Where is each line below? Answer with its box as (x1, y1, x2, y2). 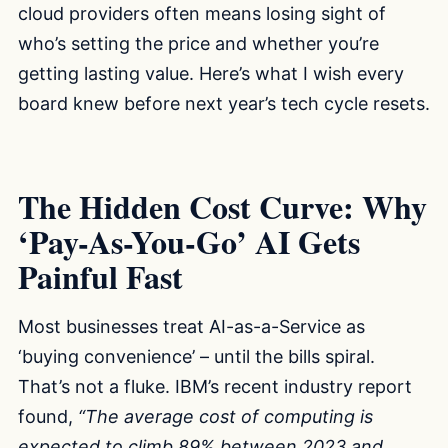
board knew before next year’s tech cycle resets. (18, 92, 430, 114)
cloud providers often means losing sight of (18, 2, 386, 24)
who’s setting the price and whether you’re (18, 32, 379, 54)
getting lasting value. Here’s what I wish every (18, 62, 404, 84)
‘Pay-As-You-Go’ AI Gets (18, 218, 360, 266)
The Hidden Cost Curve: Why (18, 183, 427, 231)
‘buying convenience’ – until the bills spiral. (18, 345, 375, 367)
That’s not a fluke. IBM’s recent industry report (18, 375, 412, 397)
